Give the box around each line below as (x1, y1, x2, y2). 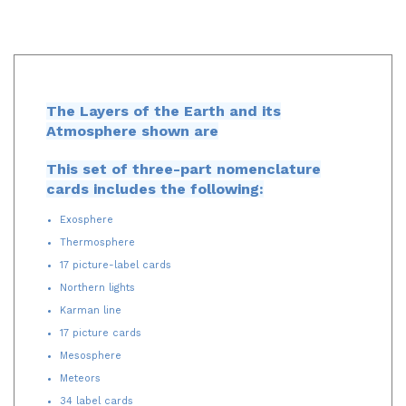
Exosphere (60, 209, 113, 222)
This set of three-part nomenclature (46, 156, 321, 174)
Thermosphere (60, 232, 135, 245)
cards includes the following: (46, 176, 264, 194)
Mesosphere (60, 345, 121, 358)
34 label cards (60, 391, 133, 403)
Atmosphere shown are (46, 118, 218, 136)
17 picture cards (60, 323, 141, 335)
